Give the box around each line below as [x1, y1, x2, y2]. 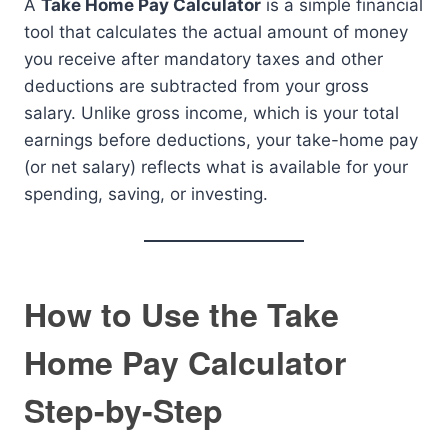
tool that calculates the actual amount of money [24, 22, 408, 43]
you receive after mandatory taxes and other [24, 49, 383, 70]
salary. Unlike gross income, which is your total [24, 103, 399, 124]
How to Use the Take [24, 291, 339, 338]
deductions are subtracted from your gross [24, 76, 369, 97]
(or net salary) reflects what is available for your [24, 157, 408, 178]
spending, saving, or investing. [24, 184, 268, 205]
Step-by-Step [24, 387, 223, 434]
